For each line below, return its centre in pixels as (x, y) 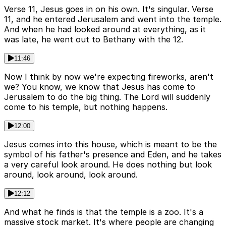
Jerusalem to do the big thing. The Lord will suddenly (107, 97)
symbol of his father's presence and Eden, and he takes (113, 155)
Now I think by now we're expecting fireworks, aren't (109, 77)
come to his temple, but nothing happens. (86, 107)
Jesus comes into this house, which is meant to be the (110, 145)
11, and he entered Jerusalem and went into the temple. (113, 19)
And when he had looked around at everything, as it (105, 30)
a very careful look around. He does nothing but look (108, 165)
